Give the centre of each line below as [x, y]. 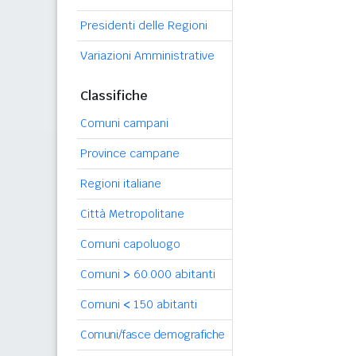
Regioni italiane [121, 184]
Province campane [130, 153]
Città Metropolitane [132, 214]
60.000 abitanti [173, 274]
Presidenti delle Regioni [144, 25]
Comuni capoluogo [130, 244]
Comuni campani [124, 123]
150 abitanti [164, 304]
